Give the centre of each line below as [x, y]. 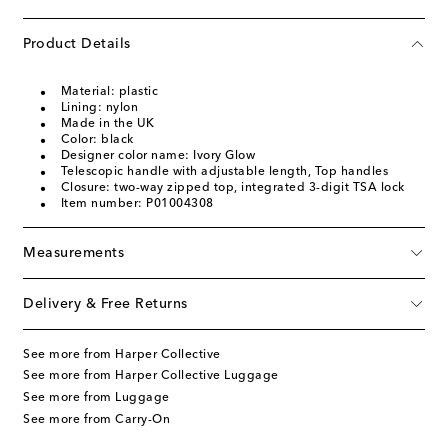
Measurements [73, 252]
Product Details [77, 43]
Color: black [97, 139]
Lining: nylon [99, 107]
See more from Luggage [96, 397]
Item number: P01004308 [137, 203]
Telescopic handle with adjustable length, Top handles [224, 171]
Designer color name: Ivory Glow [157, 155]
